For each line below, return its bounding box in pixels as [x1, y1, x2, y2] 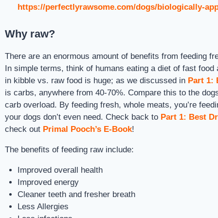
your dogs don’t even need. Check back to [5, 112, 161, 122]
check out [5, 124, 43, 134]
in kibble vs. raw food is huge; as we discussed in [5, 75, 188, 85]
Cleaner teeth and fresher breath [17, 189, 135, 199]
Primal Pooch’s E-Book [43, 124, 132, 134]
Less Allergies [17, 201, 69, 211]
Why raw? [5, 27, 55, 40]
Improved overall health [17, 165, 103, 175]
